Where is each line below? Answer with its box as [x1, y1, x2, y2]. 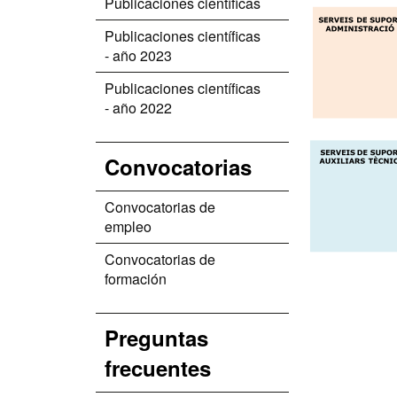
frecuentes [105, 353, 211, 383]
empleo [105, 216, 152, 237]
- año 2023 [105, 45, 172, 66]
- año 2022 [105, 97, 172, 118]
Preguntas [105, 323, 208, 353]
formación [105, 269, 167, 289]
